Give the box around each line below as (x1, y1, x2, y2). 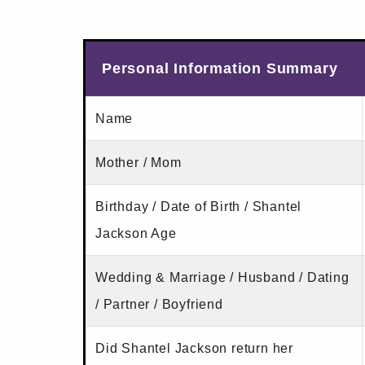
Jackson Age (95, 226, 177, 241)
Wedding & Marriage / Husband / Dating (95, 270, 350, 285)
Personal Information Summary (102, 60, 338, 77)
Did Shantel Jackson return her (95, 341, 294, 356)
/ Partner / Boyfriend (95, 297, 223, 312)
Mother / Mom (95, 156, 182, 170)
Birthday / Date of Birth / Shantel (95, 200, 302, 214)
